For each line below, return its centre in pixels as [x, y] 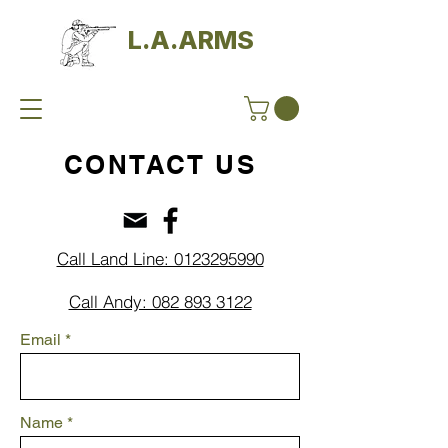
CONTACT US [160, 164]
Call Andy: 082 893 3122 [160, 301]
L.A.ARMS [191, 40]
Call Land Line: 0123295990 [160, 258]
